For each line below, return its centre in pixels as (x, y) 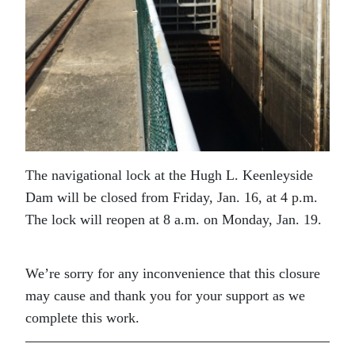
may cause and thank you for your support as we (165, 296)
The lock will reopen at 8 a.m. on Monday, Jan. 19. (174, 220)
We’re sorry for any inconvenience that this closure (173, 274)
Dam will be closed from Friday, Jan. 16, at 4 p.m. (172, 198)
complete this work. (82, 318)
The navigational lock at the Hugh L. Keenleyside (169, 176)
